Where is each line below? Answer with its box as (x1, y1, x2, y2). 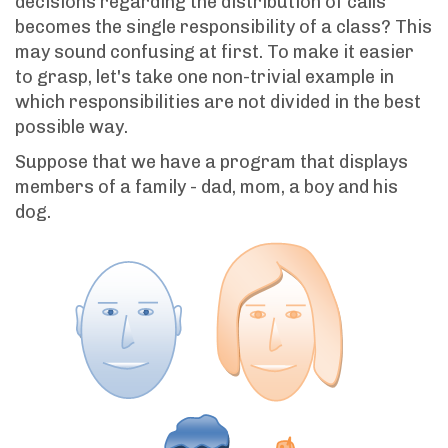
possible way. (15, 116, 128, 139)
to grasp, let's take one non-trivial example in (15, 66, 394, 89)
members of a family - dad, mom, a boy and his (15, 176, 398, 199)
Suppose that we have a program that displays (15, 151, 408, 174)
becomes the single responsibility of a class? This (15, 16, 432, 39)
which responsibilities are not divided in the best (15, 91, 421, 114)
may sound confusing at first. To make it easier (15, 41, 414, 64)
